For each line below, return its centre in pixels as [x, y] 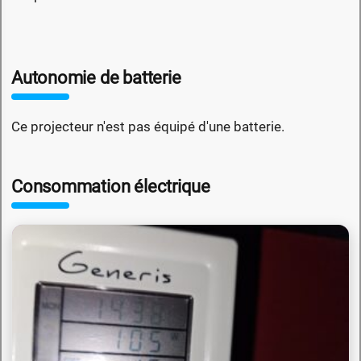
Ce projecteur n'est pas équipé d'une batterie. [148, 127]
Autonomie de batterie [96, 78]
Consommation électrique [111, 187]
